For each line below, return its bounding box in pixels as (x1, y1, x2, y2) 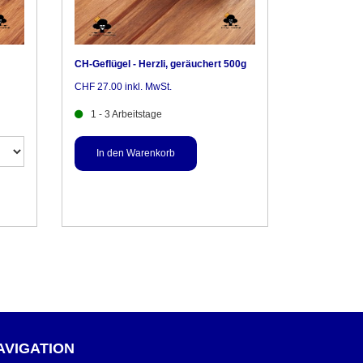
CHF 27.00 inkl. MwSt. (75, 81, 172, 93)
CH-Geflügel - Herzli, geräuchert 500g (75, 58, 246, 70)
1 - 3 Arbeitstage (91, 109, 162, 121)
